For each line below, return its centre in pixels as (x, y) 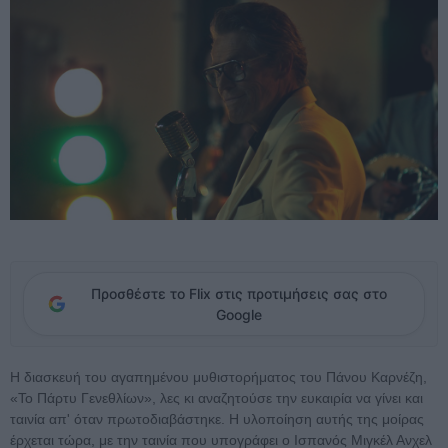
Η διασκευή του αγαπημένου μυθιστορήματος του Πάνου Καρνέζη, (218, 377)
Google (239, 315)
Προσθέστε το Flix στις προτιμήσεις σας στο (239, 294)
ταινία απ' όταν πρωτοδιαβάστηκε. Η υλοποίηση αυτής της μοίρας (217, 419)
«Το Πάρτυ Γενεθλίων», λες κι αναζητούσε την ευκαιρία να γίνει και (216, 398)
